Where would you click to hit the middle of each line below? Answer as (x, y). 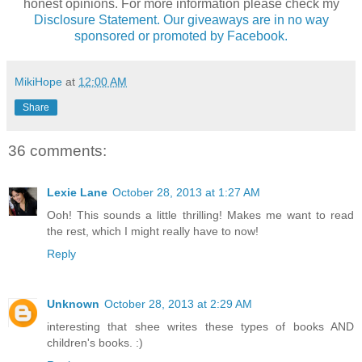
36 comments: (57, 150)
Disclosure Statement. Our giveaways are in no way (181, 19)
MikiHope (38, 81)
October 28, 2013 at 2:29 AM (178, 304)
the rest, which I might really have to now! (153, 232)
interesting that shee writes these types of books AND (200, 327)
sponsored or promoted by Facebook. (181, 36)
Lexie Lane (77, 193)
